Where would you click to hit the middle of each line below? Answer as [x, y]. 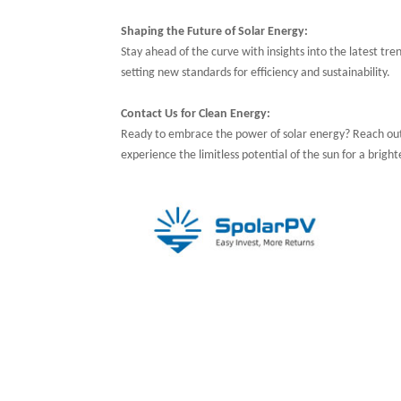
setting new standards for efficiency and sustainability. [255, 73]
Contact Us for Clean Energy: [195, 115]
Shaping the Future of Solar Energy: [214, 32]
